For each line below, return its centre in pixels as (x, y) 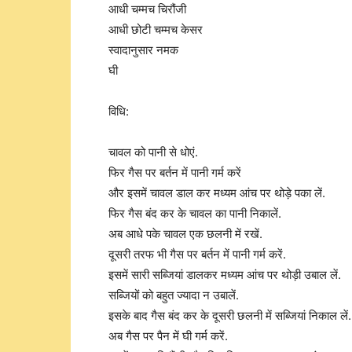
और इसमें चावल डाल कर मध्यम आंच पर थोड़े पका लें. (217, 193)
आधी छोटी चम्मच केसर (156, 29)
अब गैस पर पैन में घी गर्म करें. (168, 336)
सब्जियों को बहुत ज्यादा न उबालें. (174, 295)
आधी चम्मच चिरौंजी (147, 9)
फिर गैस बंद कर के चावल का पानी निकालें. (195, 213)
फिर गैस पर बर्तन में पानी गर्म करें (175, 172)
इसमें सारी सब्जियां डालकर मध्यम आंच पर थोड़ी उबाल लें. (225, 275)
